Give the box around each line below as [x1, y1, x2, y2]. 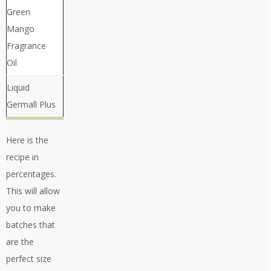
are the [6, 236, 34, 248]
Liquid [7, 82, 30, 94]
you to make [6, 202, 56, 214]
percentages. [6, 168, 56, 180]
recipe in [6, 151, 39, 163]
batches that [6, 219, 55, 231]
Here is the [6, 134, 48, 146]
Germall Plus [7, 99, 56, 111]
